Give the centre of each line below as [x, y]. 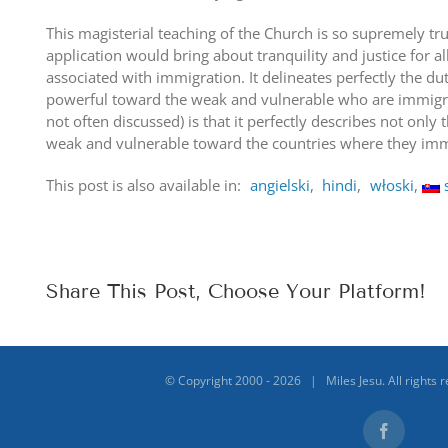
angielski [279, 185]
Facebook [413, 437]
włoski [391, 185]
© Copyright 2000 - [218, 381]
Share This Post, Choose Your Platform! [236, 290]
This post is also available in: [146, 185]
